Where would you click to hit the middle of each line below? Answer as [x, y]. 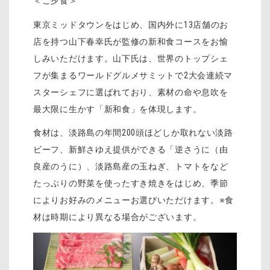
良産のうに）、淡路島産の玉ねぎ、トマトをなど [131, 167]
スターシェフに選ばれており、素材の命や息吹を [131, 92]
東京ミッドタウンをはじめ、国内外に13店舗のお [131, 24]
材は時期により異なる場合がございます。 [118, 217]
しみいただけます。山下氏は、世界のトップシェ [131, 58]
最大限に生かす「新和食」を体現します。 [118, 109]
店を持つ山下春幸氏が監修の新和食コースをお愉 [131, 41]
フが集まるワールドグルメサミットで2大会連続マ [133, 75]
